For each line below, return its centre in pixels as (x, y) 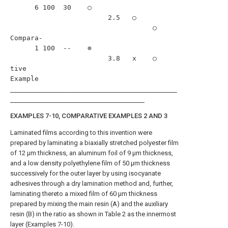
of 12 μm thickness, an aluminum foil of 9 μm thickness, (92, 153)
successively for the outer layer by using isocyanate (85, 173)
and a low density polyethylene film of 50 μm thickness (90, 163)
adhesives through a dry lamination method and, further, (92, 183)
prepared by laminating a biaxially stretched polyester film (94, 143)
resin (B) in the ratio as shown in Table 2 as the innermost (93, 214)
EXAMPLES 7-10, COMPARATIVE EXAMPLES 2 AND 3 (89, 116)
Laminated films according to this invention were (81, 133)
